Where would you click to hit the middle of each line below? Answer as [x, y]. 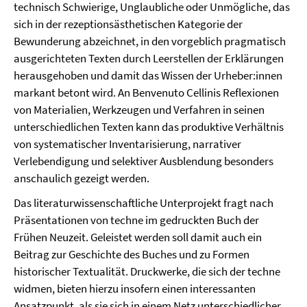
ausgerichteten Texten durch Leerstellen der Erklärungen [149, 58]
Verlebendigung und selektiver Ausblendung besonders [144, 161]
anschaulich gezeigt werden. [82, 178]
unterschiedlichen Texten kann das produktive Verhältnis [149, 126]
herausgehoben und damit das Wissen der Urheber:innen [148, 75]
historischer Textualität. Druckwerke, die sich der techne [147, 271]
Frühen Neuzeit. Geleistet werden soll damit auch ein [138, 237]
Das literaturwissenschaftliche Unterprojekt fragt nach [144, 202]
